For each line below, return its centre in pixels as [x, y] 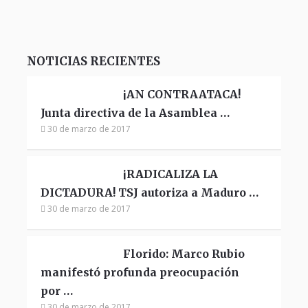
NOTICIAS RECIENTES [93, 61]
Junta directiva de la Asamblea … [135, 112]
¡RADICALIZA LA [170, 174]
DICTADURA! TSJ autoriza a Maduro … [149, 192]
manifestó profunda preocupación [140, 272]
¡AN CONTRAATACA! [181, 94]
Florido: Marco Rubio [184, 253]
